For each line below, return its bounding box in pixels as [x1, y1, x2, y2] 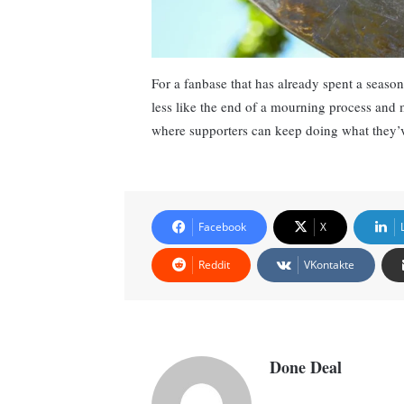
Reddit [198, 257, 230, 273]
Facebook [198, 219, 246, 235]
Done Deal [270, 355, 342, 380]
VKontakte [304, 257, 354, 273]
